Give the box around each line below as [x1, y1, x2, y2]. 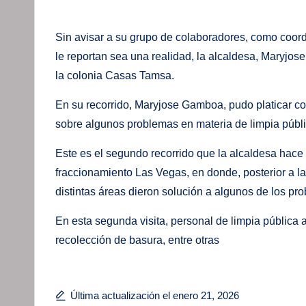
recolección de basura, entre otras [55, 234, 219, 246]
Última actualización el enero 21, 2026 [70, 289, 239, 301]
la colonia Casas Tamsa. [55, 69, 174, 81]
